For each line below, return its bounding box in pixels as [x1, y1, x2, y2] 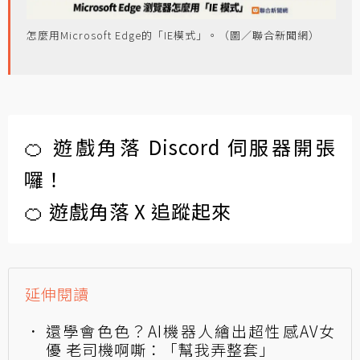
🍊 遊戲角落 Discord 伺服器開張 [24, 132, 336, 161]
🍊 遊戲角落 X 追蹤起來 [24, 196, 231, 225]
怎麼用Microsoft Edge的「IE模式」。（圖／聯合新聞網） [27, 27, 320, 43]
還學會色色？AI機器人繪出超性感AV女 [46, 319, 335, 342]
